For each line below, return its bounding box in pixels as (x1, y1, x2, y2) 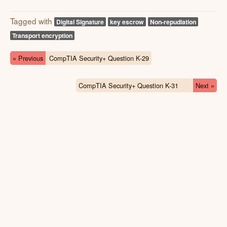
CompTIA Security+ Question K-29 (49, 53, 149, 63)
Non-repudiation (150, 17, 196, 26)
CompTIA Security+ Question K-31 (78, 80, 178, 90)
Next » (196, 80, 214, 90)
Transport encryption (12, 31, 72, 40)
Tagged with (10, 15, 54, 26)
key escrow (110, 17, 144, 26)
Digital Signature (56, 17, 104, 26)
